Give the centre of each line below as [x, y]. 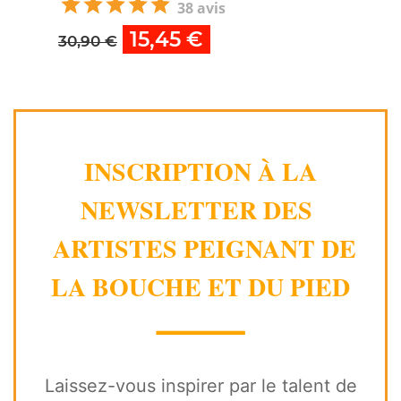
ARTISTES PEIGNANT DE [200, 249]
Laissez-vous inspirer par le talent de [200, 386]
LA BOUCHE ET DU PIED [200, 287]
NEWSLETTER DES [200, 210]
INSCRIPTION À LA [200, 172]
